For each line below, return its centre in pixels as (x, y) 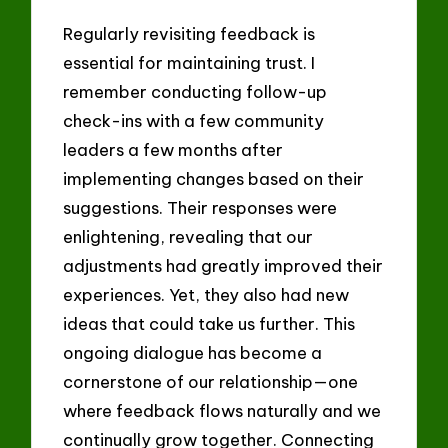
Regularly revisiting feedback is (189, 34)
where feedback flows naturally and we (222, 411)
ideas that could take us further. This (209, 324)
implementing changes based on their (214, 179)
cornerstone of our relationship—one (211, 382)
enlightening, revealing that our (188, 237)
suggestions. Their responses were (200, 208)
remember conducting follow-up (195, 92)
